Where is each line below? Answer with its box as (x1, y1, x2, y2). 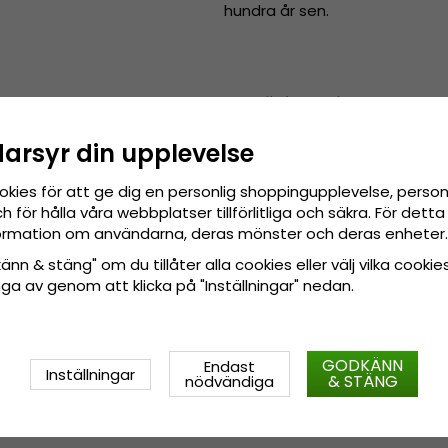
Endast (203, 356, 255, 377)
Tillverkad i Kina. (264, 129, 377, 151)
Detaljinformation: (224, 93, 363, 115)
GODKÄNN (322, 354, 403, 377)
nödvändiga (184, 371, 274, 392)
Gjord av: (264, 150, 336, 172)
